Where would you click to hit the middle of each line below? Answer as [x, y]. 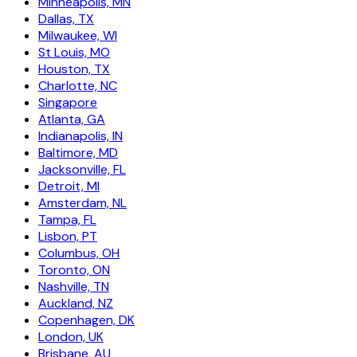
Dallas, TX [66, 18]
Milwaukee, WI [78, 35]
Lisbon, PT [68, 236]
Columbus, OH [79, 253]
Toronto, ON [74, 269]
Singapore [68, 102]
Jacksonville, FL [82, 169]
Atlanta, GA [72, 119]
